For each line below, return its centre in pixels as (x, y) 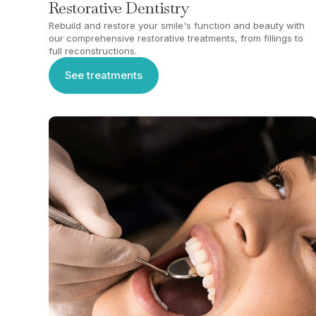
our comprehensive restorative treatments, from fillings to (176, 38)
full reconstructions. (92, 51)
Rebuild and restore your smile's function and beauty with (176, 26)
